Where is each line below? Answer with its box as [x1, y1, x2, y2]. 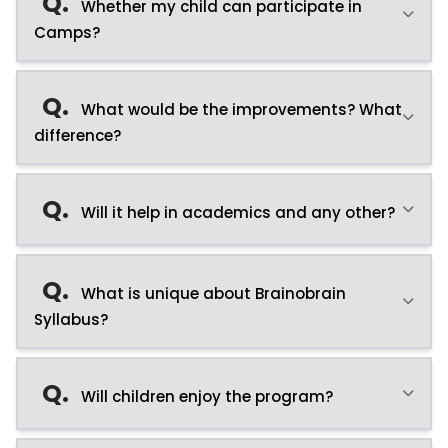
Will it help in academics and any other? [77, 201, 395, 223]
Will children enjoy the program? [77, 385, 333, 407]
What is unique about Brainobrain [77, 282, 346, 304]
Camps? [34, 21, 100, 43]
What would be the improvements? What [77, 98, 402, 120]
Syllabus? [34, 308, 108, 330]
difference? [34, 124, 121, 146]
